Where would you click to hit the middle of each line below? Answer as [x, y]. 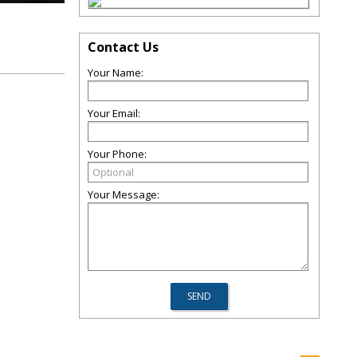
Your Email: [114, 113]
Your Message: [124, 194]
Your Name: [116, 73]
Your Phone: [117, 154]
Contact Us [123, 47]
